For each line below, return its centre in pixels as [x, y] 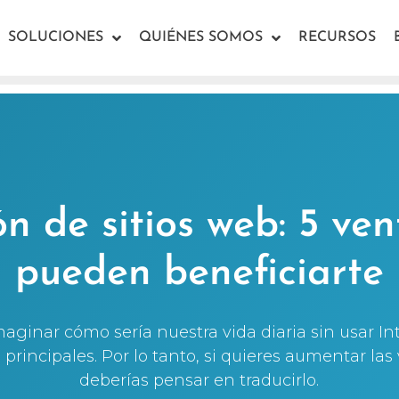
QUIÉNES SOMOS [201, 37]
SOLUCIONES [56, 37]
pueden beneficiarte [199, 273]
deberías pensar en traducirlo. [199, 380]
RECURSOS [337, 37]
